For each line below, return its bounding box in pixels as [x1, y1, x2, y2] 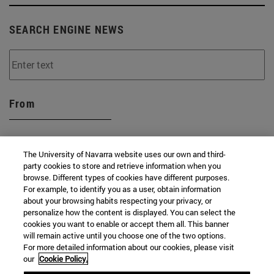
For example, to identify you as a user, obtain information [23, 183, 221, 194]
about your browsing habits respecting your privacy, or [23, 195, 212, 206]
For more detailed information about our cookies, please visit [23, 242, 235, 253]
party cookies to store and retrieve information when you [23, 160, 221, 171]
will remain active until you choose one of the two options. [23, 230, 226, 241]
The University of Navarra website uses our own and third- [23, 149, 226, 160]
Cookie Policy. [39, 253, 88, 264]
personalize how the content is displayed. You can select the [23, 207, 236, 218]
